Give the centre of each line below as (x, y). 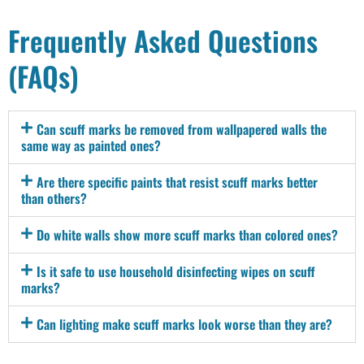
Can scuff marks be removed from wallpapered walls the (182, 129)
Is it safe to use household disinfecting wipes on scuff (176, 271)
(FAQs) (43, 76)
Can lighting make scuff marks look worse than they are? (185, 324)
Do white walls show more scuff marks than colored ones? (188, 234)
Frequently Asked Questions (163, 40)
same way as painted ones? (91, 145)
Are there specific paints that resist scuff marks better (178, 182)
